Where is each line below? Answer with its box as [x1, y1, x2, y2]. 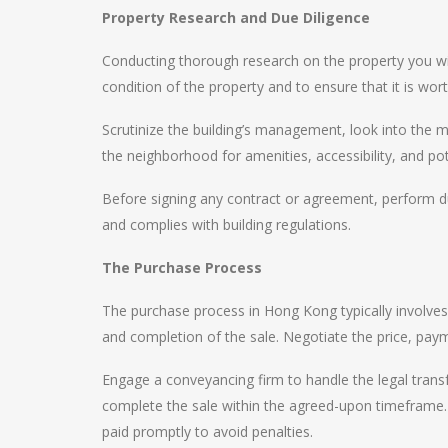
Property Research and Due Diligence [102, 7, 370, 27]
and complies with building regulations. [102, 214, 351, 234]
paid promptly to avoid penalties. [102, 421, 313, 441]
